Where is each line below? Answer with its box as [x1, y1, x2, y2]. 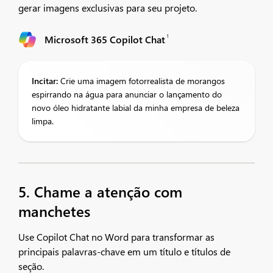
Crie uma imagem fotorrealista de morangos [58, 75, 225, 87]
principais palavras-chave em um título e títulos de [18, 245, 230, 258]
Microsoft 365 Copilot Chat [44, 33, 165, 46]
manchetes [18, 201, 90, 221]
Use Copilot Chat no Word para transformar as [18, 230, 214, 243]
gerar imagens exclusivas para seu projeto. [18, 1, 197, 14]
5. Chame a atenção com [18, 182, 182, 201]
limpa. [32, 115, 54, 127]
